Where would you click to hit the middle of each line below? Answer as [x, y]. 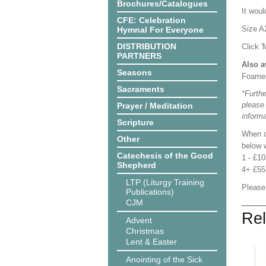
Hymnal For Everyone [160, 30]
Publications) [150, 192]
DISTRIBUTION [147, 46]
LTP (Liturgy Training [165, 182]
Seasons [134, 72]
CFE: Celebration [151, 20]
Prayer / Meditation [155, 106]
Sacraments [141, 89]
